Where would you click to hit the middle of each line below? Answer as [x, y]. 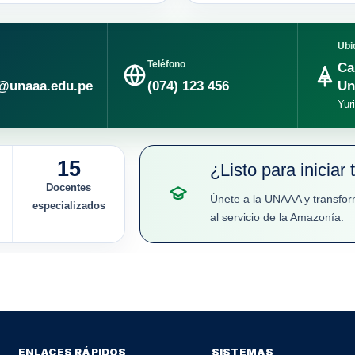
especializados [69, 205]
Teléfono [166, 64]
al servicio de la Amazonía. [277, 217]
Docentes [69, 187]
